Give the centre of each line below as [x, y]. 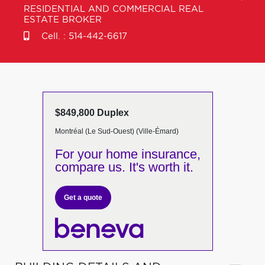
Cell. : [54, 36]
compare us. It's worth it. [124, 167]
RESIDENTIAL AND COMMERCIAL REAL [114, 9]
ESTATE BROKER [63, 20]
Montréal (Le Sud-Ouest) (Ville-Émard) [117, 131]
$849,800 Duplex [92, 113]
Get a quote [83, 198]
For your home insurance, [127, 154]
